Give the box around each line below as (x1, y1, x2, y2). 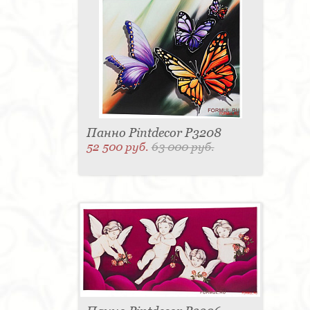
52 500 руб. (86, 140, 152, 154)
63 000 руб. (151, 140, 215, 154)
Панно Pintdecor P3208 (86, 125, 221, 140)
